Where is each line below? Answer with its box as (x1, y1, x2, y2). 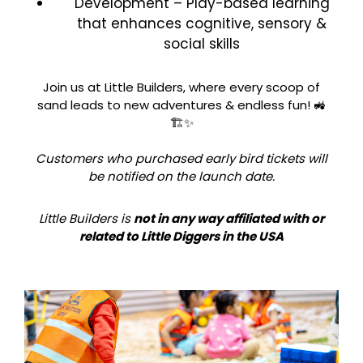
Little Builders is (39, 209, 134, 227)
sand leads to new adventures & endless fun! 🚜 (37, 96, 326, 113)
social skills (164, 33, 240, 53)
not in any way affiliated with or (134, 209, 324, 227)
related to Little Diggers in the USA (79, 227, 284, 245)
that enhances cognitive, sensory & (77, 13, 327, 33)
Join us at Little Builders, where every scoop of (43, 78, 320, 96)
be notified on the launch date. (88, 167, 275, 185)
